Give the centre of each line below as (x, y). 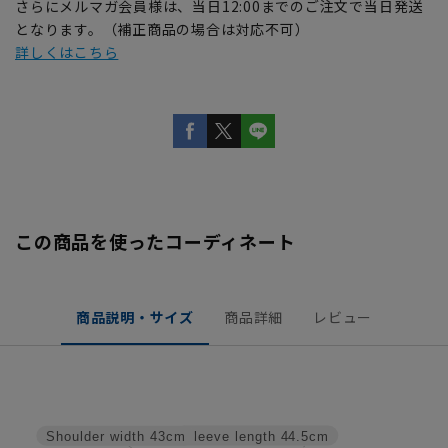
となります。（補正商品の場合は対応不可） (162, 28)
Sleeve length (229, 436)
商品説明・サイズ (134, 316)
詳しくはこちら (67, 51)
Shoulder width (95, 437)
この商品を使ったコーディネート (155, 240)
